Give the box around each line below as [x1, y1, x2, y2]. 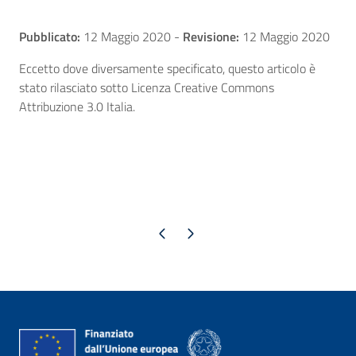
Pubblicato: [19, 27, 80, 47]
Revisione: [183, 27, 239, 47]
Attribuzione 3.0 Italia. [19, 97, 135, 117]
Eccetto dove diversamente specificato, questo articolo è [19, 59, 315, 79]
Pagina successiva [152, 225, 227, 241]
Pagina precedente [124, 225, 199, 241]
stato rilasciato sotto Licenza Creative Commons [19, 78, 274, 98]
